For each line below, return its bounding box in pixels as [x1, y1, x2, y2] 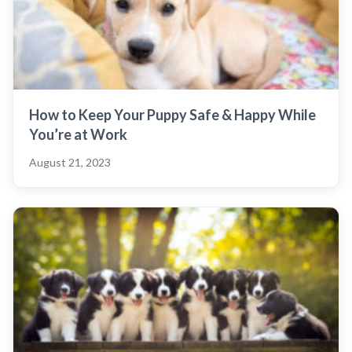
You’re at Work [29, 125, 127, 143]
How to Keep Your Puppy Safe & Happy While [29, 105, 316, 123]
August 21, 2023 [29, 155, 111, 169]
